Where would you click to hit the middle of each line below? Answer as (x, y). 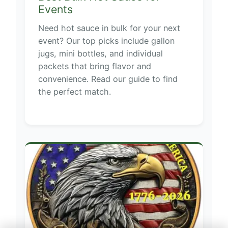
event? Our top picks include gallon (106, 41)
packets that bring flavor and (94, 66)
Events (55, 9)
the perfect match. (74, 92)
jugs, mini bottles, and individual (100, 54)
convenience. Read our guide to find (108, 79)
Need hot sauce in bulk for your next (109, 28)
